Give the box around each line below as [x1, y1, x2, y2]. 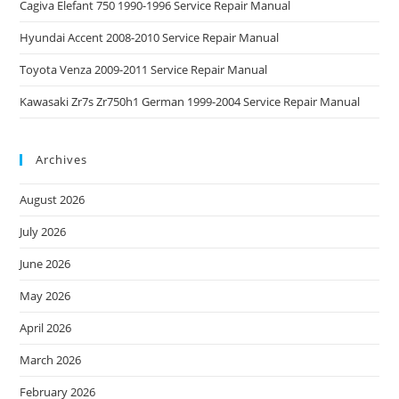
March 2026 [20, 351, 82, 368]
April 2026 [20, 319, 72, 336]
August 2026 [20, 191, 85, 208]
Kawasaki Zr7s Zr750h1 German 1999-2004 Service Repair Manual [20, 93, 361, 110]
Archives [36, 151, 88, 167]
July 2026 [20, 223, 67, 240]
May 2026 [20, 287, 71, 304]
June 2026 [20, 255, 71, 272]
